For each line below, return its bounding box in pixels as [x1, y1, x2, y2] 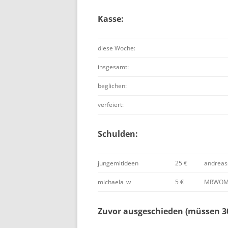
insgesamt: [98, 63, 129, 71]
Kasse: [98, 13, 124, 24]
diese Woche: [98, 44, 135, 52]
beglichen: [98, 81, 127, 90]
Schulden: [98, 128, 138, 139]
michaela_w [98, 178, 131, 186]
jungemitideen [98, 159, 138, 167]
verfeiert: [98, 100, 124, 109]
